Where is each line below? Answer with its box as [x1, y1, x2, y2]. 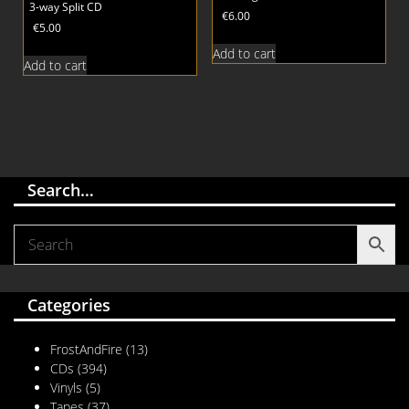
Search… [27, 179, 94, 202]
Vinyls [50, 379, 82, 397]
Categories [27, 294, 110, 317]
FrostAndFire [50, 341, 122, 359]
